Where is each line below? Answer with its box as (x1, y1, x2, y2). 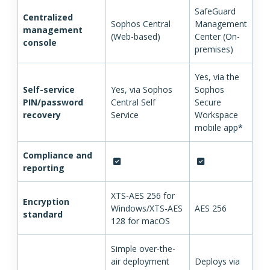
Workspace (195, 109, 238, 121)
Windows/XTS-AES (111, 202, 183, 215)
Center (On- (195, 31, 240, 43)
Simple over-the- (111, 243, 175, 255)
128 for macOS (111, 215, 170, 227)
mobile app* (195, 122, 243, 134)
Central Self (111, 96, 155, 108)
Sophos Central (111, 18, 171, 30)
